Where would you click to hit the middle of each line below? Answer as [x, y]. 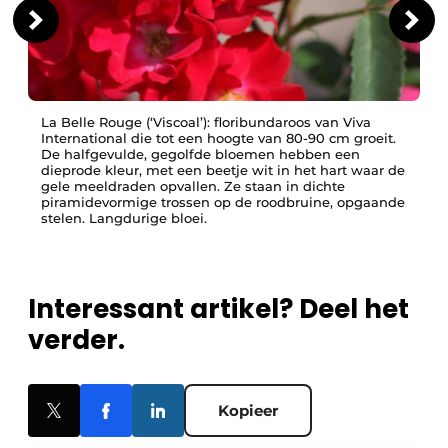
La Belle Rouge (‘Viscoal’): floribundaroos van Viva [206, 122]
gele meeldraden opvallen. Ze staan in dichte [193, 186]
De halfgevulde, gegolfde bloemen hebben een [200, 154]
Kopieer [248, 411]
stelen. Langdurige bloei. [124, 218]
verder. [76, 340]
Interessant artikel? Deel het [218, 309]
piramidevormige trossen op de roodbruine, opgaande [223, 202]
